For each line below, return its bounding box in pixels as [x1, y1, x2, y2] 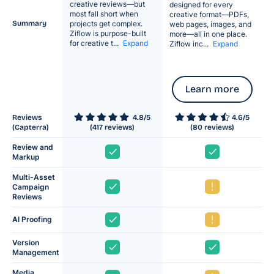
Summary [12, 18, 46, 28]
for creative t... [70, 38, 119, 48]
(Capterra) [12, 122, 49, 131]
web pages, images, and [169, 19, 251, 29]
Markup [12, 152, 40, 161]
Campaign [12, 182, 49, 191]
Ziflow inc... [169, 39, 209, 48]
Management [12, 247, 59, 257]
